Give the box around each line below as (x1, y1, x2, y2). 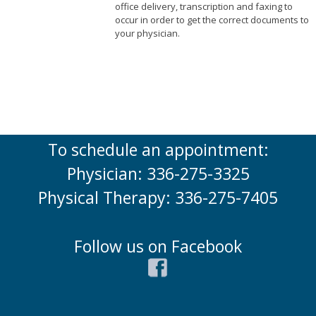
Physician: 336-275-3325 (66, 162, 250, 186)
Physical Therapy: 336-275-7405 (38, 186, 278, 209)
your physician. (114, 27, 180, 40)
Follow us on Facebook (74, 234, 242, 257)
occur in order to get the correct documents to (114, 13, 309, 27)
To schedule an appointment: (47, 138, 269, 162)
